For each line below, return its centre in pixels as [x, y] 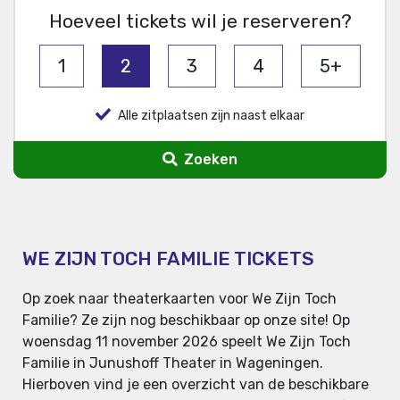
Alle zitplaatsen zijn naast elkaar [212, 116]
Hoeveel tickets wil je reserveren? [200, 21]
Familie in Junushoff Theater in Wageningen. [173, 363]
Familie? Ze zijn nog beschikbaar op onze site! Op [186, 321]
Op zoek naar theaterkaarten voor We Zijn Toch [179, 299]
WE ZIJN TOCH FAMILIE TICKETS [168, 259]
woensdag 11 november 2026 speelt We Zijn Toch [187, 342]
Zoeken [208, 160]
